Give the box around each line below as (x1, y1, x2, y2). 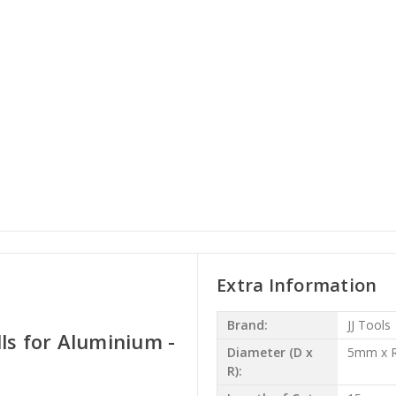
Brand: (226, 316, 268, 334)
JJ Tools (346, 316, 391, 334)
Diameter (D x (226, 344, 313, 362)
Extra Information (217, 272, 377, 297)
